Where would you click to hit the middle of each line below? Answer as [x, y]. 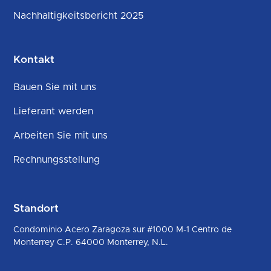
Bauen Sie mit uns [55, 87]
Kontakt [34, 60]
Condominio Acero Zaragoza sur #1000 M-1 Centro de [123, 230]
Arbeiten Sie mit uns [61, 135]
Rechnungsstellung [57, 159]
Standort [36, 208]
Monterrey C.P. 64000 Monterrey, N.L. [91, 242]
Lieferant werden [54, 111]
